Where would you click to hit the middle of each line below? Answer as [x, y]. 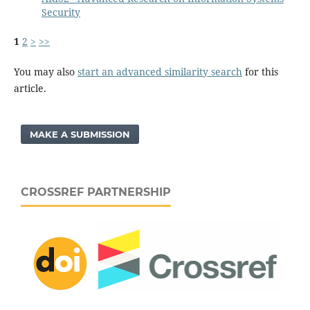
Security [61, 12]
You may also [45, 71]
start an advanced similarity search [159, 71]
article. [30, 88]
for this [260, 71]
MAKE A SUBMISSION [80, 134]
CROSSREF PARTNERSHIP [96, 192]
